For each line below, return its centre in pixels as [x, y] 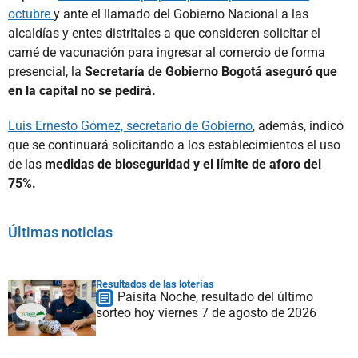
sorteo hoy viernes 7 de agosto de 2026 [206, 312]
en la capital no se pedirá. [82, 90]
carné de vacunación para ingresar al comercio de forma [167, 52]
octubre [31, 14]
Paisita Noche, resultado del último [215, 296]
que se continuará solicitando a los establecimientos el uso [174, 145]
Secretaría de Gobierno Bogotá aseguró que [211, 71]
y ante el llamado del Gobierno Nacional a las [181, 14]
